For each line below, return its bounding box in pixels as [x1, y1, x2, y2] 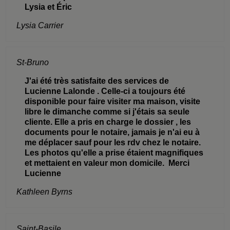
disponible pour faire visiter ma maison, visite [25, 97, 201, 106]
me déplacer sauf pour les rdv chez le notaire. [25, 138, 203, 147]
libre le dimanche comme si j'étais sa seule [25, 107, 190, 116]
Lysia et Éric [25, 2, 72, 11]
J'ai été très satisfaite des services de [25, 76, 169, 85]
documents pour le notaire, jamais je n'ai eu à [25, 127, 200, 137]
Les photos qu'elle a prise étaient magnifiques [25, 148, 204, 157]
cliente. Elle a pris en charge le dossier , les [25, 117, 191, 126]
